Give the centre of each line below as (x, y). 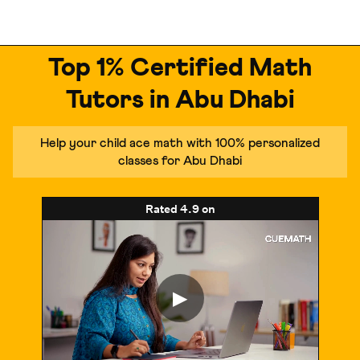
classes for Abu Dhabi (180, 161)
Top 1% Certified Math (180, 68)
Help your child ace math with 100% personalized (180, 143)
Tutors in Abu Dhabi (180, 100)
